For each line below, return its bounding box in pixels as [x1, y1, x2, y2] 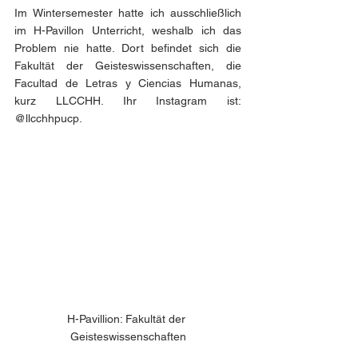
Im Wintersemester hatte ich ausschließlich [14, 6, 241, 19]
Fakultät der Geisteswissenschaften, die [14, 59, 241, 72]
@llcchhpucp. [14, 112, 85, 125]
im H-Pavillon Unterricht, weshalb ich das [14, 24, 241, 37]
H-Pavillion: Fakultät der [67, 312, 189, 325]
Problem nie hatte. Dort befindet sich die [14, 42, 241, 54]
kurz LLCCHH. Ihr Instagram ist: [14, 94, 241, 107]
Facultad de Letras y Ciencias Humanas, [14, 77, 241, 89]
